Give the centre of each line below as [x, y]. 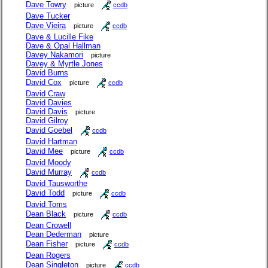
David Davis [47, 112]
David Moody [48, 163]
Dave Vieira [46, 26]
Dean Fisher [47, 244]
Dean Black [46, 214]
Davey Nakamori [54, 55]
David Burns [47, 73]
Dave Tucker [48, 16]
